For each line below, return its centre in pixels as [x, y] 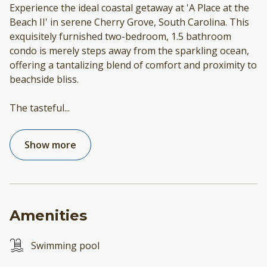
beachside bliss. [44, 79]
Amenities [48, 215]
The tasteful [37, 108]
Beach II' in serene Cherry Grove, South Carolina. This [129, 22]
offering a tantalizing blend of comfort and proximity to [133, 65]
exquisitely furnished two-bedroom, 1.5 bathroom [120, 36]
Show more [50, 145]
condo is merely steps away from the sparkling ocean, [129, 50]
